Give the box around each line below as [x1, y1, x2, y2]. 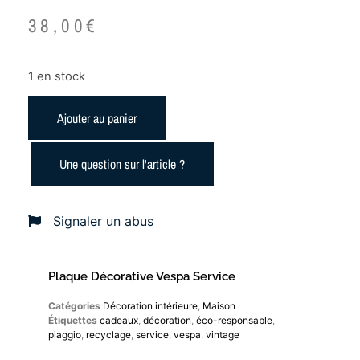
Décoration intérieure [103, 299, 198, 312]
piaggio [48, 328, 81, 341]
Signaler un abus [49, 212, 153, 229]
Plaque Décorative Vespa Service [48, 268, 235, 284]
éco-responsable [196, 313, 272, 326]
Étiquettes [48, 313, 97, 326]
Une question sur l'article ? [59, 154, 185, 173]
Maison [202, 299, 235, 312]
